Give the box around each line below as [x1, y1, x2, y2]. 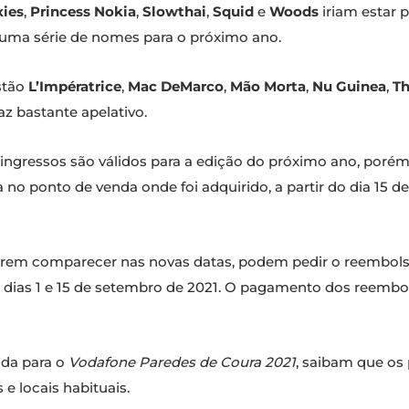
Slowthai [142, 3, 206, 21]
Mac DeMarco [128, 78, 224, 96]
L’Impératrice [28, 78, 121, 96]
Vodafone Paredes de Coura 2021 [68, 353, 296, 372]
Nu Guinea [312, 78, 386, 96]
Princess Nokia [26, 3, 136, 21]
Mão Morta [230, 78, 306, 96]
